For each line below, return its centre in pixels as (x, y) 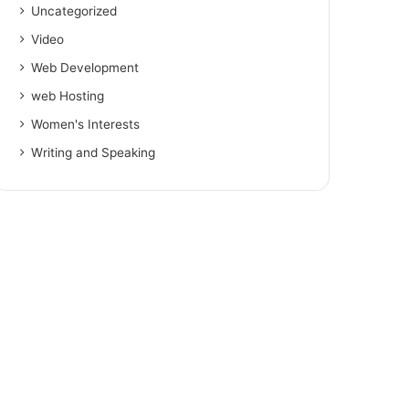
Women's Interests (86, 124)
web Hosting (68, 95)
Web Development (85, 67)
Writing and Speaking (94, 152)
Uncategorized (74, 10)
